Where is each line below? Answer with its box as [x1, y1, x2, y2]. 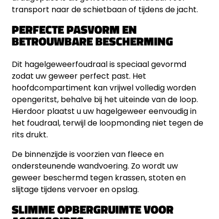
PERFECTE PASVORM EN [12, 21, 137, 38]
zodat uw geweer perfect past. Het [12, 70, 146, 82]
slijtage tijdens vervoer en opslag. [12, 184, 139, 195]
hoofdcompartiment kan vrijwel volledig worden [12, 82, 196, 93]
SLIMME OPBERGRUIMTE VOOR [12, 200, 174, 218]
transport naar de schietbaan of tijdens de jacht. [12, 4, 198, 15]
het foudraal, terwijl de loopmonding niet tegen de [12, 117, 203, 129]
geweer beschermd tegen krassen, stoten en [12, 172, 186, 183]
